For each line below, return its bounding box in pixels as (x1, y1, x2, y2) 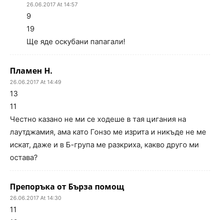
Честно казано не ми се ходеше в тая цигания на (10, 114, 186, 124)
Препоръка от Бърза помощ (10, 181, 124, 192)
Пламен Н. (10, 65, 53, 77)
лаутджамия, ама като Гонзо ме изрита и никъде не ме (10, 127, 206, 137)
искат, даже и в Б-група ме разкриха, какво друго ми (10, 140, 199, 150)
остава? (10, 153, 38, 163)
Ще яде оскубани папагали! (27, 37, 125, 47)
